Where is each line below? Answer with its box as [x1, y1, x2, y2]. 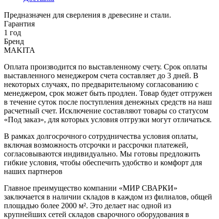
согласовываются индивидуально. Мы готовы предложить [4, 149, 200, 158]
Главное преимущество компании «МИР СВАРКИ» [4, 183, 177, 192]
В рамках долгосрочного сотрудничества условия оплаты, [4, 131, 198, 140]
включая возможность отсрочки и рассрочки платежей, [4, 140, 188, 149]
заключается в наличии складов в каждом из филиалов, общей [4, 192, 212, 201]
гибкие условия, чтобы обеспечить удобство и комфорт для [4, 158, 202, 167]
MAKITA [4, 45, 35, 54]
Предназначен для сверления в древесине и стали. [4, 10, 171, 19]
